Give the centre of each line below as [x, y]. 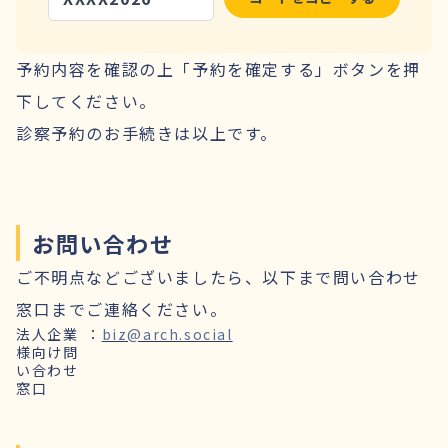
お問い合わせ [103, 242]
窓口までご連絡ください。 [122, 308]
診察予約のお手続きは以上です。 [147, 132]
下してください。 [86, 100]
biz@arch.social [167, 333]
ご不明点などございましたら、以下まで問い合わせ [218, 276]
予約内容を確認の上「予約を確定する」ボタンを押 [218, 68]
